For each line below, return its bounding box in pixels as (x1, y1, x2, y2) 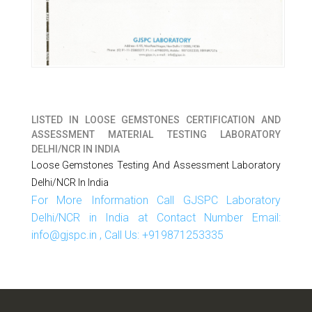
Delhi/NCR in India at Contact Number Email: (31, 211, 281, 224)
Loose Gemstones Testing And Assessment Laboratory (31, 159, 281, 171)
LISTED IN (31, 114, 85, 125)
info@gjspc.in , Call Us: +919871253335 (31, 228, 224, 242)
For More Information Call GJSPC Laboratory (31, 194, 281, 207)
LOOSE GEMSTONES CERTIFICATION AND (84, 114, 281, 125)
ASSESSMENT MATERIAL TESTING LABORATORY (31, 129, 281, 140)
